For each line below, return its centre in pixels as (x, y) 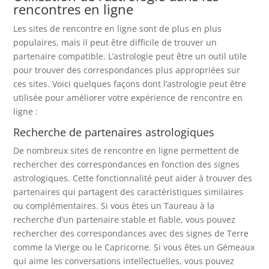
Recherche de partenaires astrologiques (114, 132)
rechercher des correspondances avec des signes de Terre (131, 233)
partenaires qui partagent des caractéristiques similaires (128, 192)
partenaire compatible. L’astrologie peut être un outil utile (130, 56)
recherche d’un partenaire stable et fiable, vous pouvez (125, 219)
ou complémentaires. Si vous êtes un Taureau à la (114, 205)
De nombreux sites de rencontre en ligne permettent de (126, 150)
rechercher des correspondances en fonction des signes (127, 164)
